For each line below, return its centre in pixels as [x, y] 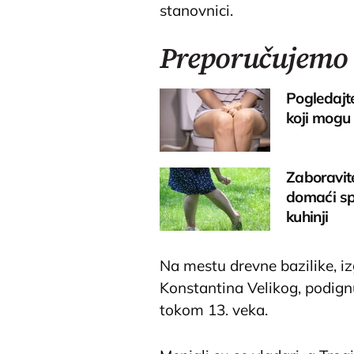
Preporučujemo [254, 58]
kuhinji [307, 217]
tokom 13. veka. [214, 309]
